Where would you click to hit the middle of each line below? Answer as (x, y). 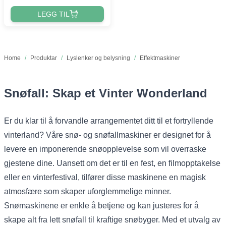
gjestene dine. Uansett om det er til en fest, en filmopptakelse (112, 163)
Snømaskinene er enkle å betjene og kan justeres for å (101, 205)
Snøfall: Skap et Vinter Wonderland (106, 93)
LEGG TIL (53, 14)
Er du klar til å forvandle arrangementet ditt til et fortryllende (109, 121)
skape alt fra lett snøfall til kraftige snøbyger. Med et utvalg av (112, 219)
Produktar (44, 58)
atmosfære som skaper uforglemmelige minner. (88, 191)
